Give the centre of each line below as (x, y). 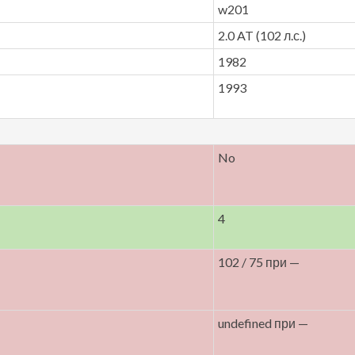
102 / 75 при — (259, 262)
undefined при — (263, 323)
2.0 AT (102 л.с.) (262, 35)
